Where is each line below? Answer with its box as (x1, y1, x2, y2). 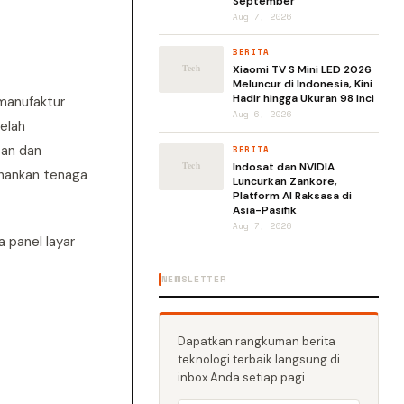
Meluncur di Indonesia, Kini (233, 77, 372, 91)
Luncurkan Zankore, (233, 174, 337, 188)
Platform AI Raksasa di (233, 188, 352, 203)
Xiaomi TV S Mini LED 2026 (233, 62, 372, 77)
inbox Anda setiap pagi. (178, 370, 308, 385)
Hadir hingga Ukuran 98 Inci (233, 91, 374, 106)
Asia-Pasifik (233, 203, 297, 217)
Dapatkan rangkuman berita (178, 334, 335, 349)
